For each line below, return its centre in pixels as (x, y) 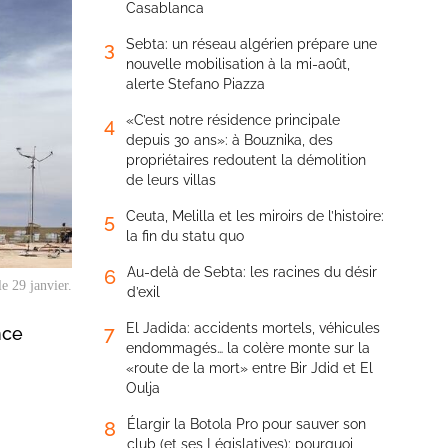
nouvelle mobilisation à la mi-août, (238, 64)
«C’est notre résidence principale (233, 120)
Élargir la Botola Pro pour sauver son (246, 424)
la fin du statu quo (185, 236)
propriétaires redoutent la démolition (246, 160)
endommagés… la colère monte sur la (248, 348)
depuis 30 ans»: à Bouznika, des (229, 140)
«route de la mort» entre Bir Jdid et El (249, 368)
